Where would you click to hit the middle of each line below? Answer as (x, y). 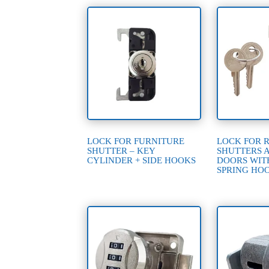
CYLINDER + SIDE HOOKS (142, 160)
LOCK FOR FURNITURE (136, 141)
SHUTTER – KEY (121, 150)
